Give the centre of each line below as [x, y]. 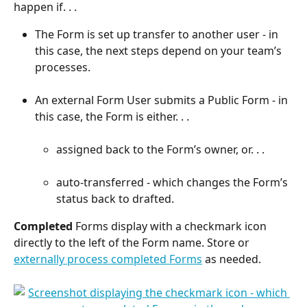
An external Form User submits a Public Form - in [163, 100]
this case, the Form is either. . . [112, 117]
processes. [63, 67]
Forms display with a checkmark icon [171, 226]
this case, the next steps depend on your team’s [160, 51]
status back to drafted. [115, 199]
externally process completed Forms [108, 259]
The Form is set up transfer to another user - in [158, 35]
